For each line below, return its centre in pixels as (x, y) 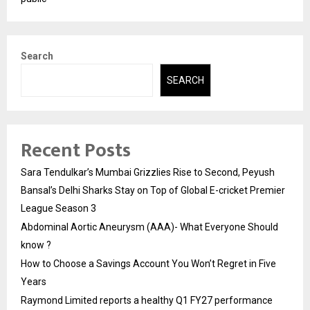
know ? (36, 245)
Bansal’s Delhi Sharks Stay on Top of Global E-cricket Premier (153, 191)
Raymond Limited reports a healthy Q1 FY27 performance (147, 301)
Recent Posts (76, 151)
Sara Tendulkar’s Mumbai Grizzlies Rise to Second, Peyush (148, 173)
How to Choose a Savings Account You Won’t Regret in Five (148, 264)
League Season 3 (58, 209)
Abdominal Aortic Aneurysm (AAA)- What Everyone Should (149, 227)
